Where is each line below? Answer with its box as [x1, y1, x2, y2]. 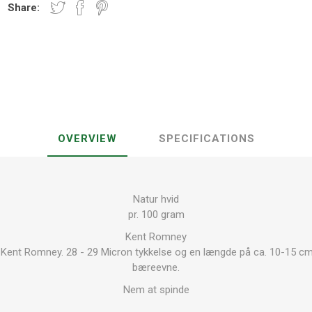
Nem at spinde [123, 283, 189, 296]
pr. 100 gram [127, 208, 185, 221]
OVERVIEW [57, 132, 117, 145]
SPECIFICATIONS [158, 132, 255, 145]
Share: [8, 1, 40, 14]
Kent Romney [125, 230, 187, 243]
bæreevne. [132, 260, 180, 274]
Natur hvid [133, 192, 179, 205]
